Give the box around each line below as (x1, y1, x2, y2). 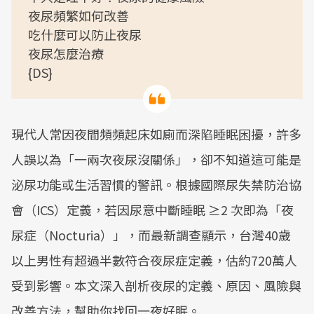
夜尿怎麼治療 (28, 44, 104, 62)
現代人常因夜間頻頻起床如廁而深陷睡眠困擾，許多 (11, 125, 301, 143)
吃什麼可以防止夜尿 (28, 25, 142, 43)
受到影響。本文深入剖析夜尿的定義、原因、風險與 (11, 276, 301, 294)
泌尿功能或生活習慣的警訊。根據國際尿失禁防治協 (11, 175, 301, 193)
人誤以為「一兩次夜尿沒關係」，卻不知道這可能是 (11, 150, 301, 168)
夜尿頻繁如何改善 (28, 6, 129, 25)
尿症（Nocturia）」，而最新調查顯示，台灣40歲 (11, 226, 291, 244)
